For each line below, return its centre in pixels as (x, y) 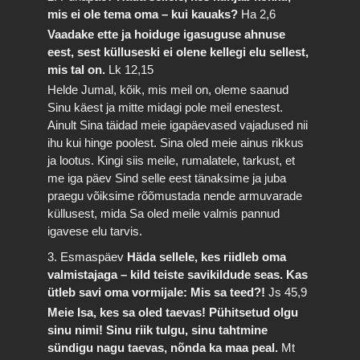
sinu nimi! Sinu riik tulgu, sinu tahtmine (158, 330)
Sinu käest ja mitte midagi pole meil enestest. (166, 107)
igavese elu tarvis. (95, 231)
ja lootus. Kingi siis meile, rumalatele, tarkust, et (172, 160)
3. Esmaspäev (88, 257)
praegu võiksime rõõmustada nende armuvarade (175, 195)
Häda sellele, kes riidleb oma (207, 257)
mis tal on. (78, 69)
